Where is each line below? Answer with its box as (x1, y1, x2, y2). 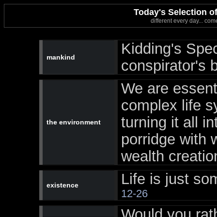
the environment (42, 118, 101, 126)
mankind (42, 53, 75, 61)
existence (42, 181, 78, 189)
